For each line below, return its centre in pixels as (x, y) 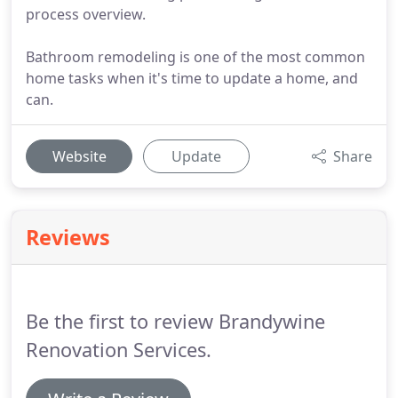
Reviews (68, 237)
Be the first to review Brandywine (175, 321)
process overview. (86, 14)
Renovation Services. (119, 350)
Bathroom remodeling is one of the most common (195, 57)
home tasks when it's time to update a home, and (192, 78)
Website (79, 156)
